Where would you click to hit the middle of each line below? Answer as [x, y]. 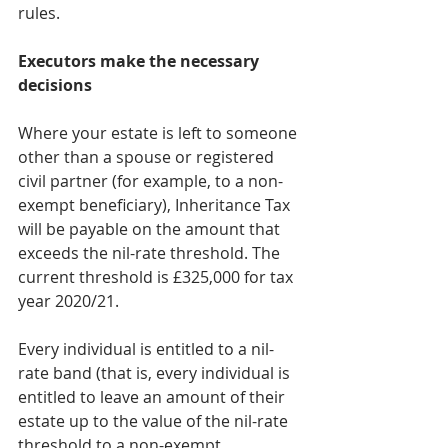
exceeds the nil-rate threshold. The [151, 252]
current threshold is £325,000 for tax [157, 276]
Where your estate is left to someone [159, 132]
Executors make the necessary [140, 60]
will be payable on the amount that [151, 228]
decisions [55, 84]
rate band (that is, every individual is [156, 372]
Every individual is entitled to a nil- [146, 348]
